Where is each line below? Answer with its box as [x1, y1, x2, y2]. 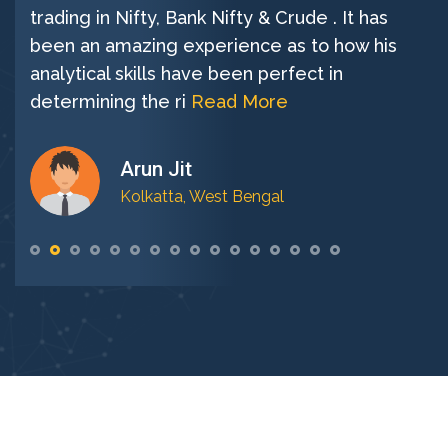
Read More [191, 91, 288, 113]
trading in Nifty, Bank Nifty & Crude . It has [30, 7, 388, 29]
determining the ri [30, 91, 191, 113]
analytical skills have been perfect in [30, 63, 343, 85]
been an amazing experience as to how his [30, 35, 397, 57]
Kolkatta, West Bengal [120, 187, 284, 207]
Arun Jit [120, 157, 192, 182]
